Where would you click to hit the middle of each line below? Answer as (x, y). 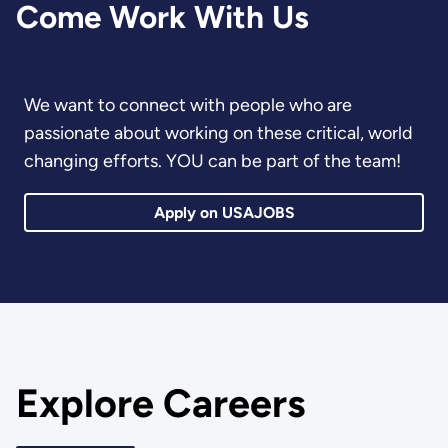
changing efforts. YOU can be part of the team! (214, 161)
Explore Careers (160, 403)
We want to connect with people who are (187, 105)
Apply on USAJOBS (224, 213)
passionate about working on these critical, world (218, 133)
